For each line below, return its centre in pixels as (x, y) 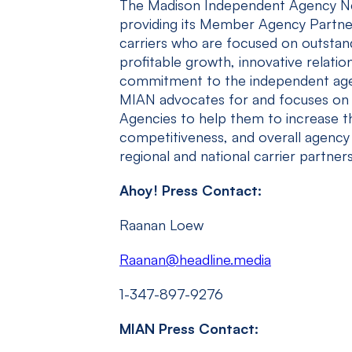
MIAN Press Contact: (189, 328)
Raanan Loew (161, 225)
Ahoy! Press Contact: (191, 190)
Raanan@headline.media (195, 259)
